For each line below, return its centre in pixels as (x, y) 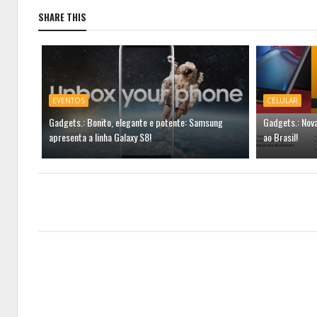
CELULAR (282, 100)
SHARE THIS (62, 17)
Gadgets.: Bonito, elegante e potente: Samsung (136, 122)
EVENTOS (69, 100)
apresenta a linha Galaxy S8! (100, 137)
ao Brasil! (280, 137)
